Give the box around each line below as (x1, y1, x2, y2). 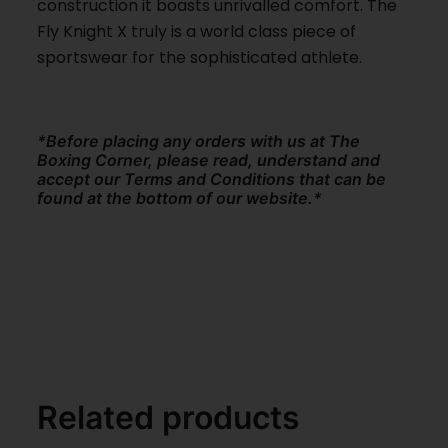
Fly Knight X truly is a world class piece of (37, 19, 357, 43)
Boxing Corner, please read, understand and (37, 149, 381, 170)
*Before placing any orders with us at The (37, 130, 361, 151)
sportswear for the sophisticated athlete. (37, 45, 363, 69)
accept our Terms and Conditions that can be (37, 168, 387, 189)
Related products (37, 397, 301, 437)
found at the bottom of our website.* (37, 187, 323, 208)
